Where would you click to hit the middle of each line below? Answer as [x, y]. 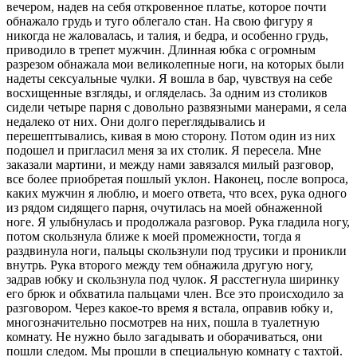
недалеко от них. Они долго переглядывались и [136, 121]
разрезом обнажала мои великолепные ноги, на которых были [175, 64]
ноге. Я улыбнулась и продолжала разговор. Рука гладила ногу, [178, 222]
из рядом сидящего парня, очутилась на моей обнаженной [165, 207]
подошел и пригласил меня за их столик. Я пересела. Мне [164, 150]
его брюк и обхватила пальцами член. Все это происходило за [175, 293]
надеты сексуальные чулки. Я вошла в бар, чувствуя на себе [169, 78]
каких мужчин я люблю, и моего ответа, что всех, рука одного [177, 193]
